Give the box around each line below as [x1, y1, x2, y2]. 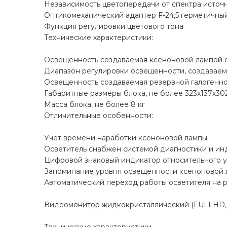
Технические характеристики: [44, 33, 153, 43]
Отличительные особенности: [44, 111, 153, 121]
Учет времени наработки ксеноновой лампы [44, 133, 207, 143]
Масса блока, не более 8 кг [44, 100, 145, 109]
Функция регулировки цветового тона [44, 22, 183, 31]
